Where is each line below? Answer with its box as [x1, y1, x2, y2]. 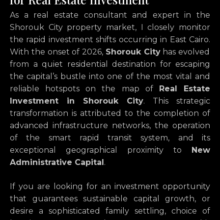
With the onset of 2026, [10, 47, 104, 57]
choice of [166, 206, 210, 216]
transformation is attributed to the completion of [10, 109, 210, 118]
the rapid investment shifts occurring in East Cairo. [10, 35, 210, 45]
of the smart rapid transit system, [10, 133, 170, 143]
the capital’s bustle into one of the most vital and [10, 72, 210, 82]
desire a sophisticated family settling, [10, 206, 166, 216]
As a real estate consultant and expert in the [10, 10, 210, 20]
